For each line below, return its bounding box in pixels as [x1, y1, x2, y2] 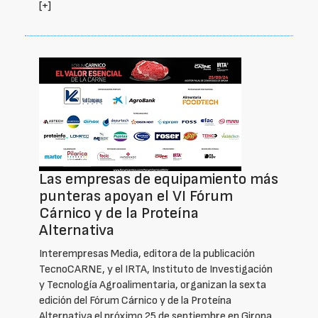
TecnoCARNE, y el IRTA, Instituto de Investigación [39, 263, 273, 276]
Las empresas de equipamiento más [39, 170, 278, 189]
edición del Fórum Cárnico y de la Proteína [39, 294, 231, 307]
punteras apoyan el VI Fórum [39, 187, 233, 206]
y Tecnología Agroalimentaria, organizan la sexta [39, 278, 266, 292]
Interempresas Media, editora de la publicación [39, 247, 255, 261]
